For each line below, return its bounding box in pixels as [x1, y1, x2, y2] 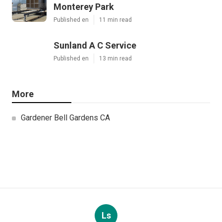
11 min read [99, 16, 132, 24]
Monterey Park [54, 1, 114, 12]
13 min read [99, 55, 132, 62]
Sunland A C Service [54, 40, 136, 51]
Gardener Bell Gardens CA [21, 113, 110, 123]
